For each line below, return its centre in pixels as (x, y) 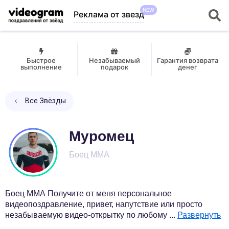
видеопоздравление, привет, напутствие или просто (104, 204)
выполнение (41, 67)
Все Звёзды (45, 101)
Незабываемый (114, 60)
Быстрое (41, 60)
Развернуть (199, 215)
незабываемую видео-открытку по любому (87, 215)
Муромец (101, 136)
